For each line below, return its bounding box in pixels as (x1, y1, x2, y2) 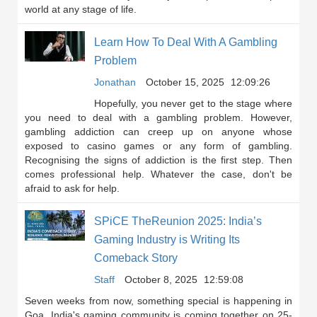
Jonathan (94, 76, 136, 88)
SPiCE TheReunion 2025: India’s (94, 215, 262, 227)
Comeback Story (94, 252, 178, 264)
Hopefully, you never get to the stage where (94, 98, 292, 109)
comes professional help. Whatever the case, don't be (25, 168, 292, 180)
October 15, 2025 (146, 76, 224, 88)
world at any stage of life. (25, 4, 137, 15)
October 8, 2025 (125, 274, 197, 285)
